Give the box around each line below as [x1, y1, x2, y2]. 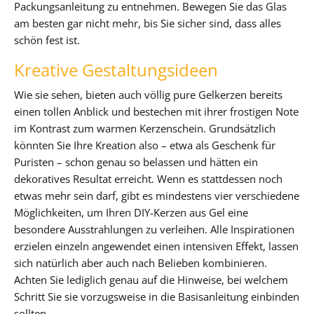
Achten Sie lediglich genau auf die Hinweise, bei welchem [14, 272, 288, 287]
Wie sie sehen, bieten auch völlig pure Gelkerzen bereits [14, 87, 282, 102]
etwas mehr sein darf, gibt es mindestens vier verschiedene [14, 188, 299, 203]
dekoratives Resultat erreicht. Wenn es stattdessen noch [14, 171, 282, 186]
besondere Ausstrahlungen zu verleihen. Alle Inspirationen [14, 221, 294, 236]
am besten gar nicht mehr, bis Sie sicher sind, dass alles [14, 15, 281, 30]
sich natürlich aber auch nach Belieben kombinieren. [14, 255, 267, 270]
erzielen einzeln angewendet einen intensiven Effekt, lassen [14, 238, 299, 253]
